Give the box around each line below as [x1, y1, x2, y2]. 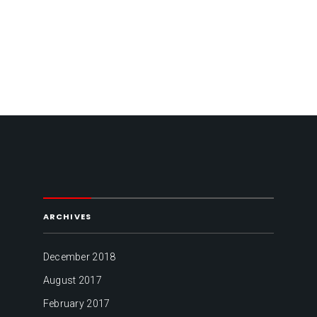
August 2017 [43, 275, 102, 287]
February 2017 [43, 298, 110, 310]
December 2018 [43, 251, 116, 263]
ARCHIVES [43, 210, 91, 222]
